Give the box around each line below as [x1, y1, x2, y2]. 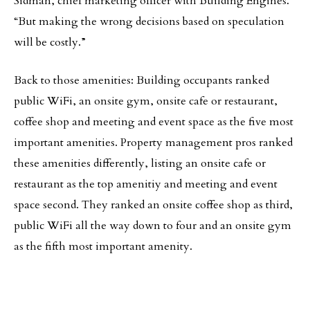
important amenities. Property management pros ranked [14, 135, 293, 150]
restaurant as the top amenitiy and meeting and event [14, 176, 277, 192]
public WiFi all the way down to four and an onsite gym [14, 218, 291, 233]
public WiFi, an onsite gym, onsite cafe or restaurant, [14, 93, 277, 109]
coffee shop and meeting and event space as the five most [14, 114, 293, 129]
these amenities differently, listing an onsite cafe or [14, 156, 266, 171]
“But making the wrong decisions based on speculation [14, 14, 284, 29]
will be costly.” [14, 35, 86, 50]
